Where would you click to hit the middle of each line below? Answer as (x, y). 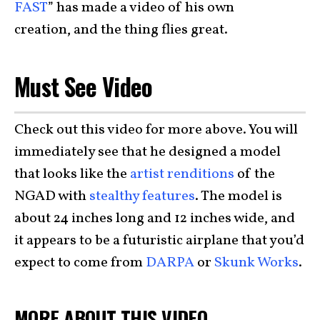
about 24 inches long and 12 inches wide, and (155, 219)
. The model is (239, 196)
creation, (42, 30)
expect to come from (80, 263)
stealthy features (142, 196)
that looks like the (72, 174)
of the (255, 174)
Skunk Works (256, 263)
